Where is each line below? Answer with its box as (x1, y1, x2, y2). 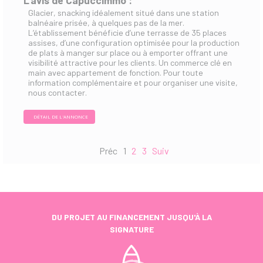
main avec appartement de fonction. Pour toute (28, 68, 203, 78)
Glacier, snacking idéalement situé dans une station (28, 8, 219, 18)
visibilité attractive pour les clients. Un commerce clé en (28, 58, 232, 68)
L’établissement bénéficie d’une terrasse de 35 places (28, 28, 227, 38)
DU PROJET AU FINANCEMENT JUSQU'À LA (51, 212, 212, 222)
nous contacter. (28, 87, 87, 98)
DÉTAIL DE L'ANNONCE (33, 113, 88, 120)
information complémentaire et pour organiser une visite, (28, 77, 238, 88)
